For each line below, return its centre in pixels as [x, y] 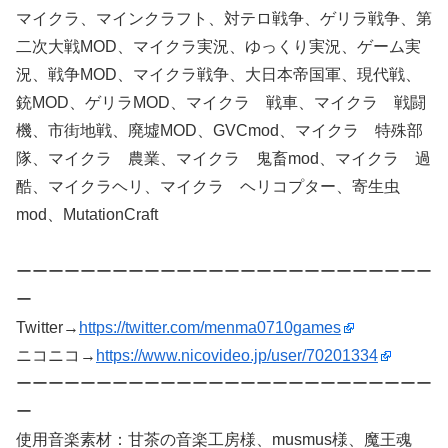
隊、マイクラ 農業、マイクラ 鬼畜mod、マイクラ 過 [223, 159]
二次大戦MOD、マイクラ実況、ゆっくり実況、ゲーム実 [218, 47]
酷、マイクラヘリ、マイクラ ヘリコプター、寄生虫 [208, 187]
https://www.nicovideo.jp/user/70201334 [237, 356]
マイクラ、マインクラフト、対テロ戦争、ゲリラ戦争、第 [224, 19]
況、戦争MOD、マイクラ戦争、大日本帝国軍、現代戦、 [218, 75]
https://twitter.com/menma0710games [210, 328]
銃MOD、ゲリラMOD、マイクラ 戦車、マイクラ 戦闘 [221, 103]
